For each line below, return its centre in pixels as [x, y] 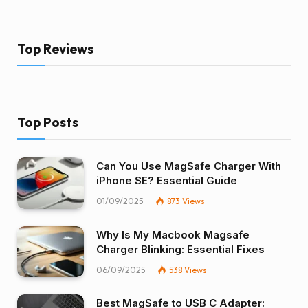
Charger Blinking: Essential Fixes [180, 249]
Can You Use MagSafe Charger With [189, 166]
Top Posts [48, 123]
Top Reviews [55, 49]
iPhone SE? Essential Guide [167, 181]
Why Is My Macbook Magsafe [173, 234]
